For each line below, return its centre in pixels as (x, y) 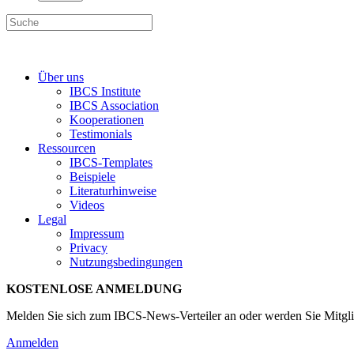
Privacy (88, 248)
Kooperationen (107, 120)
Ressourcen (67, 148)
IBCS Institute (105, 91)
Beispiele (92, 177)
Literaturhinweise (113, 191)
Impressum (97, 233)
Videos (87, 205)
